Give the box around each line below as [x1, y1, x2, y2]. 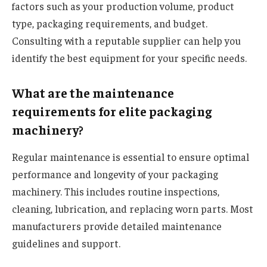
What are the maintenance [12, 85, 174, 101]
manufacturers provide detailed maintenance [12, 219, 222, 233]
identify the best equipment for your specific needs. [12, 51, 247, 64]
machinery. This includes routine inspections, [12, 185, 219, 198]
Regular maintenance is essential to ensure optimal [12, 150, 249, 164]
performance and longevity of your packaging [12, 167, 218, 181]
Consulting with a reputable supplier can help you [12, 33, 241, 47]
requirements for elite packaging [12, 103, 212, 120]
